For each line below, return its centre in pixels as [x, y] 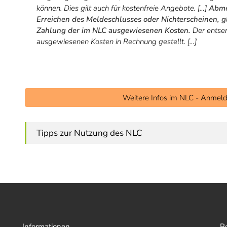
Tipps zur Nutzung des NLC [89, 133]
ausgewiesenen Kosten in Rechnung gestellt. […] [117, 41]
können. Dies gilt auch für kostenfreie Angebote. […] [123, 8]
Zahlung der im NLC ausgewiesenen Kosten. [113, 30]
